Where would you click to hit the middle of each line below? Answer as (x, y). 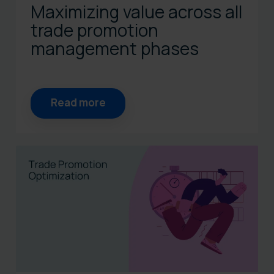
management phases (115, 48)
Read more (78, 102)
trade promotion (94, 30)
